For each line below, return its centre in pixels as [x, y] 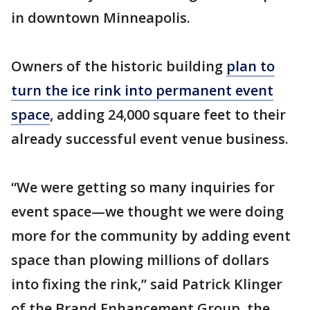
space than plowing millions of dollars [140, 260]
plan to [250, 66]
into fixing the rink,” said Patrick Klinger [147, 284]
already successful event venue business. [150, 139]
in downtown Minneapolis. [101, 18]
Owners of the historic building [119, 66]
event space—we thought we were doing [147, 211]
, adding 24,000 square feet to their [168, 115]
